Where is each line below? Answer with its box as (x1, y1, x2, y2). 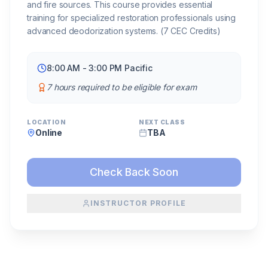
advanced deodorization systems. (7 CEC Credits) (27, 25, 221, 36)
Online (35, 127, 63, 138)
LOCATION (27, 118, 66, 126)
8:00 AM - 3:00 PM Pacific (47, 62, 153, 73)
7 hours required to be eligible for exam (47, 81, 197, 92)
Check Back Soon (90, 165, 178, 178)
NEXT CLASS (139, 118, 185, 126)
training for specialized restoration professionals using (27, 12, 236, 23)
